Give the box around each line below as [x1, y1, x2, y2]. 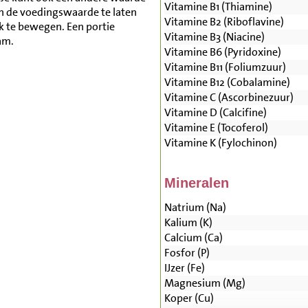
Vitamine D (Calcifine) [164, 105, 267, 120]
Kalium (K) [164, 215, 212, 230]
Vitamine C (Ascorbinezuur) [164, 90, 294, 105]
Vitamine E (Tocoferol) [164, 120, 268, 135]
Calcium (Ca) [164, 230, 223, 245]
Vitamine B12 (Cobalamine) [164, 75, 290, 90]
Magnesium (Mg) [164, 276, 245, 291]
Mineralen [164, 175, 229, 191]
